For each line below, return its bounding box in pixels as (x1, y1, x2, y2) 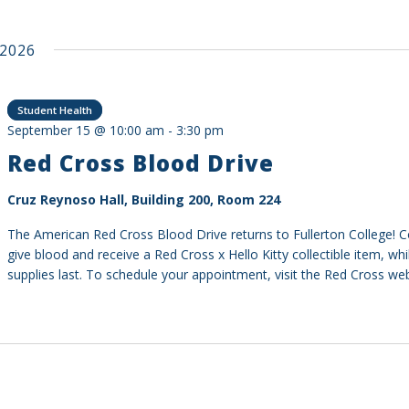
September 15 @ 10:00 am (7, 121, 165, 139)
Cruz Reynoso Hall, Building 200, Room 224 (7, 190, 281, 208)
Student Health (17, 102, 93, 117)
